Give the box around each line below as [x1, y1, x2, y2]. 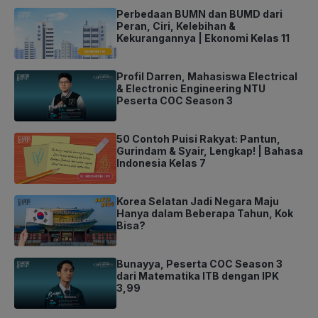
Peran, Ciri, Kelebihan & [116, 20, 236, 33]
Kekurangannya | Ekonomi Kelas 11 [116, 32, 290, 45]
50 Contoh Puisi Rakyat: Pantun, [116, 133, 280, 146]
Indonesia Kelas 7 [116, 157, 206, 170]
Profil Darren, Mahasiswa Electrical [116, 70, 297, 83]
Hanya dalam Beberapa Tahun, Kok [116, 207, 293, 220]
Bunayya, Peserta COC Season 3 [116, 258, 283, 270]
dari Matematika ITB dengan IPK [116, 270, 279, 283]
